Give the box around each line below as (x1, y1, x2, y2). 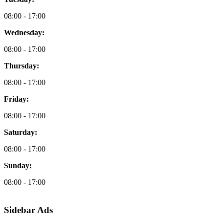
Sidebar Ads (4, 204, 53, 215)
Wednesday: (4, 28, 44, 37)
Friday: (4, 94, 29, 103)
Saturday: (4, 128, 37, 136)
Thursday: (4, 61, 39, 70)
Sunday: (4, 161, 32, 170)
